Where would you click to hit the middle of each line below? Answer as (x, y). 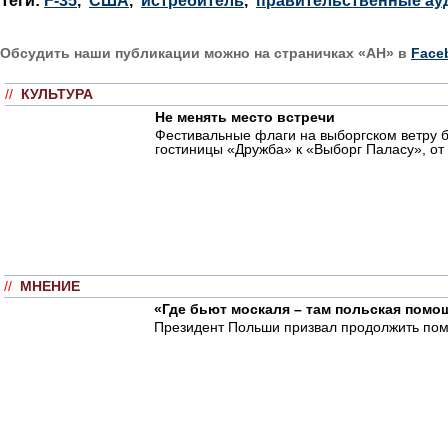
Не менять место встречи (245, 116)
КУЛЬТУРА (57, 94)
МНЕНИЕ (50, 286)
